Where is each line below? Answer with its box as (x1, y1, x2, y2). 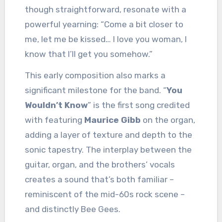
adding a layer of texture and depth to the (24, 130, 192, 140)
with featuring (24, 115, 84, 125)
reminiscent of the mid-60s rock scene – (24, 189, 185, 200)
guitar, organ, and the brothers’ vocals (24, 160, 175, 170)
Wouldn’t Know (24, 100, 88, 111)
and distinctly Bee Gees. (24, 204, 120, 215)
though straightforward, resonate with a (24, 4, 186, 15)
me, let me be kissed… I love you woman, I (24, 34, 187, 45)
